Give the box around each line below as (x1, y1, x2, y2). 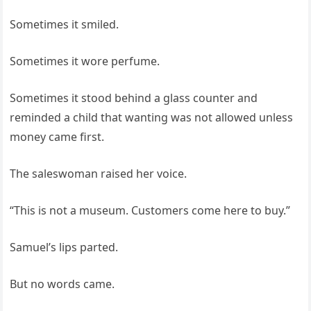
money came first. (10, 129, 105, 145)
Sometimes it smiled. (10, 17, 119, 33)
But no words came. (10, 276, 115, 292)
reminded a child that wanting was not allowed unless (10, 110, 294, 126)
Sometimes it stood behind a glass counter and (10, 90, 258, 106)
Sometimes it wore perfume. (10, 53, 160, 69)
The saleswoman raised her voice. (10, 166, 187, 182)
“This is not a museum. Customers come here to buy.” (10, 203, 291, 219)
